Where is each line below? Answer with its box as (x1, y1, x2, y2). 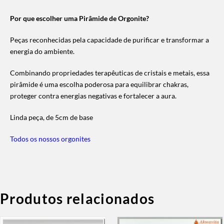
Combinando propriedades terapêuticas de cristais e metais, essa (10, 68, 209, 77)
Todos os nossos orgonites (10, 134, 90, 143)
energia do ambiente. (10, 46, 74, 55)
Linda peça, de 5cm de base (10, 112, 93, 121)
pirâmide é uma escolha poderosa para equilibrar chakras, (10, 79, 188, 88)
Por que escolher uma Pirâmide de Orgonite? (10, 13, 149, 22)
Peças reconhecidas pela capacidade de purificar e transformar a (10, 35, 209, 44)
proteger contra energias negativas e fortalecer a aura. (10, 91, 176, 100)
